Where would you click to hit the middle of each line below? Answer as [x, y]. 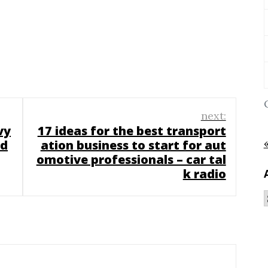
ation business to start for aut [133, 145]
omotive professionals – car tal [131, 159]
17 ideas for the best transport [132, 130]
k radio [204, 173]
